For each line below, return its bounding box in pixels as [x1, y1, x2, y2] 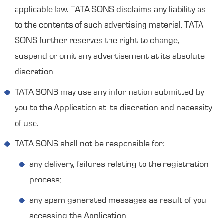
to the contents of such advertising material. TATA [15, 21, 203, 30]
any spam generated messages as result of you [29, 197, 206, 205]
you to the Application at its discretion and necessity [15, 104, 212, 113]
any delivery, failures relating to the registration [29, 161, 209, 169]
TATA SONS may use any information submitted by [15, 89, 204, 97]
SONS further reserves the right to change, [15, 37, 180, 46]
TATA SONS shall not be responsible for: [15, 140, 164, 149]
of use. [15, 120, 39, 128]
